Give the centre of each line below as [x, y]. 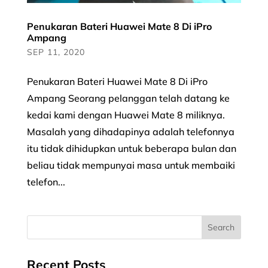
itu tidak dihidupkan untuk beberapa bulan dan [131, 148]
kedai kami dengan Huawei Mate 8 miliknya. [126, 115]
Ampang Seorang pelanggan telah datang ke [128, 98]
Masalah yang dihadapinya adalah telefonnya [130, 131]
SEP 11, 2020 [56, 52]
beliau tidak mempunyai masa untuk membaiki [131, 165]
